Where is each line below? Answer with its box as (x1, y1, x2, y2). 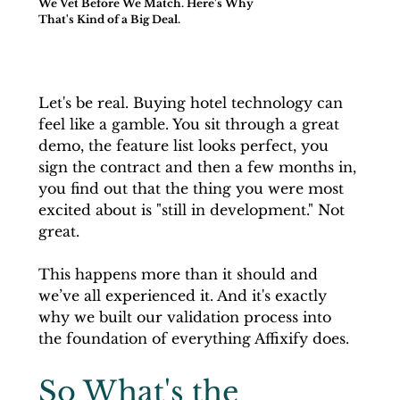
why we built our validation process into (37, 307, 336, 326)
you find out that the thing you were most (37, 179, 348, 197)
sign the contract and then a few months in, (37, 157, 361, 176)
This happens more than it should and (37, 264, 322, 283)
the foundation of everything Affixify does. (37, 329, 349, 347)
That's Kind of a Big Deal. (37, 13, 180, 27)
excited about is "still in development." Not (37, 200, 349, 219)
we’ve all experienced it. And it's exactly (37, 286, 331, 304)
